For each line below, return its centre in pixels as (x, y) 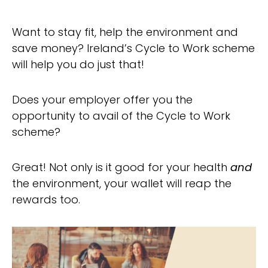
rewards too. (46, 200)
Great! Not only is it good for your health (121, 167)
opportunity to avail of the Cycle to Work (121, 116)
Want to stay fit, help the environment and (125, 32)
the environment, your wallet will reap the (122, 183)
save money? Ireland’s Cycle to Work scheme (133, 48)
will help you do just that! (78, 64)
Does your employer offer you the (102, 100)
